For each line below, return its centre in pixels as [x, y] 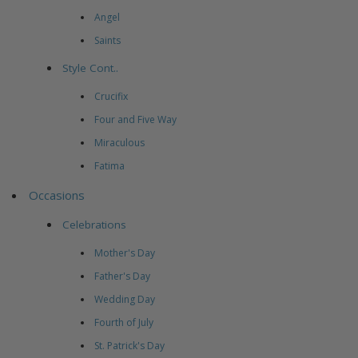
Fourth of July [123, 323]
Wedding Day [124, 300]
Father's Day [122, 276]
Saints [107, 41]
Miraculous [119, 143]
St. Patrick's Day [129, 346]
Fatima [109, 166]
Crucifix [111, 97]
